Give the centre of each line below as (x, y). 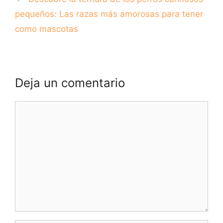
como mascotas (47, 29)
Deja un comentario (70, 83)
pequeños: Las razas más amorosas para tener (109, 14)
